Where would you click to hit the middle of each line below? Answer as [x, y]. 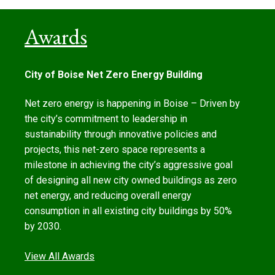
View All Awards [60, 256]
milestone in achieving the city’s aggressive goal [129, 165]
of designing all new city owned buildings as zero [131, 180]
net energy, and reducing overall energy [108, 195]
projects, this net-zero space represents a [115, 149]
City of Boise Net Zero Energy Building [114, 75]
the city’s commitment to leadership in [106, 118]
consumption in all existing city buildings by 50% [128, 211]
